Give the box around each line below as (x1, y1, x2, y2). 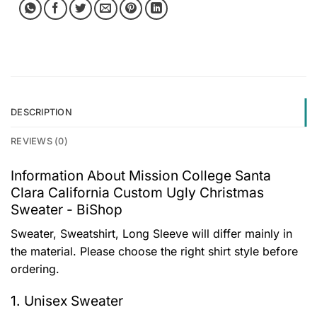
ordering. (11, 261, 59, 276)
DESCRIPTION (11, 107, 72, 118)
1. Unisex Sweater (11, 292, 123, 310)
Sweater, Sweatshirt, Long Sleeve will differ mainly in (11, 226, 292, 241)
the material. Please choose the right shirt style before (11, 243, 298, 258)
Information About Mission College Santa (11, 167, 271, 185)
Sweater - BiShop (11, 201, 122, 219)
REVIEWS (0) (11, 136, 68, 147)
